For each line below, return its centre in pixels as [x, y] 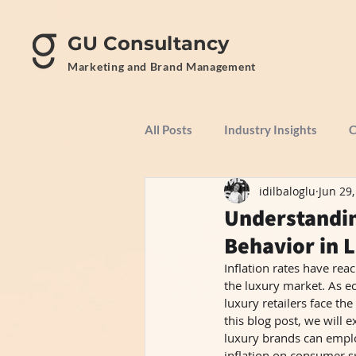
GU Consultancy [148, 43]
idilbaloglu [287, 191]
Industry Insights [271, 130]
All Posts [168, 130]
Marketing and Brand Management [163, 66]
